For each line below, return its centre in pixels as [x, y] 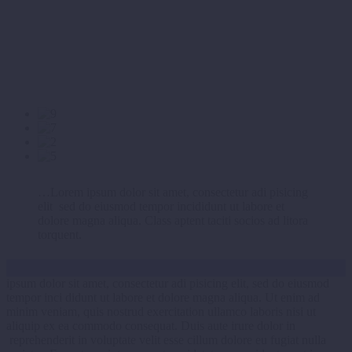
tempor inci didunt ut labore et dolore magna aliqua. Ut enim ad [163, 298]
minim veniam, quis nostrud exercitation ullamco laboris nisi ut [161, 312]
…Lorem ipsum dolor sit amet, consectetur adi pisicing [173, 192]
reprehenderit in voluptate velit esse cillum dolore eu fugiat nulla [166, 340]
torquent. [60, 234]
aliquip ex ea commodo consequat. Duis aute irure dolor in [151, 326]
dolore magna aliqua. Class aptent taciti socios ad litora [173, 220]
